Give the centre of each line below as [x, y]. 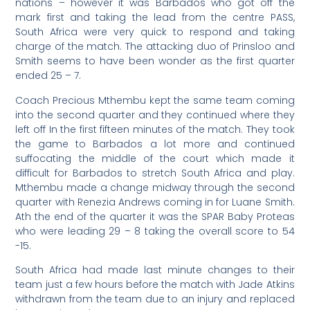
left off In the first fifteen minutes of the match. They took [155, 129]
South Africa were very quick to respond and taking [155, 32]
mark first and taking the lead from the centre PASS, [155, 18]
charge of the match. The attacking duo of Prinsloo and [155, 47]
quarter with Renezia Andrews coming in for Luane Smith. [155, 202]
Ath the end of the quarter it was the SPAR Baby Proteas [155, 216]
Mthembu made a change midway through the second [155, 187]
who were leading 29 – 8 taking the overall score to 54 [155, 231]
